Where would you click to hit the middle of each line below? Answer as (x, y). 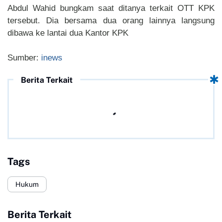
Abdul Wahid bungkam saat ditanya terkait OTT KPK (111, 8)
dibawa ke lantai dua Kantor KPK (68, 33)
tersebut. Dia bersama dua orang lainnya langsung (111, 21)
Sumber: (24, 58)
